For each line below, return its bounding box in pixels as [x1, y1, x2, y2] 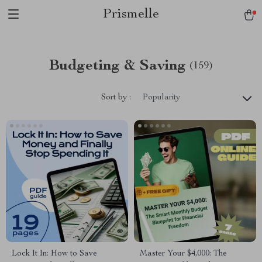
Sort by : [101, 93, 131, 102]
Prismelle [103, 8, 159, 22]
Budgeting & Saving [49, 58, 186, 74]
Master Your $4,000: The [140, 250, 227, 258]
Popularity [143, 94, 180, 102]
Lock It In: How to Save [12, 250, 97, 258]
